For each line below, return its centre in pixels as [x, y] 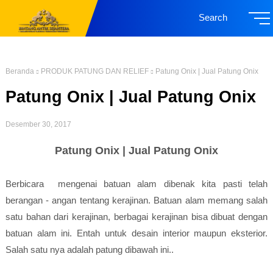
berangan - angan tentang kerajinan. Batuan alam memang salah [136, 200]
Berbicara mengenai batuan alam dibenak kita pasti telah [136, 184]
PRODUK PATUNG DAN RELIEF [94, 71]
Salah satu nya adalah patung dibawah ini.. [89, 250]
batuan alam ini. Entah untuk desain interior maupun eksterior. [136, 233]
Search [213, 17]
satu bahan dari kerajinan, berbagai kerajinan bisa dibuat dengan [136, 217]
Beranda [19, 71]
